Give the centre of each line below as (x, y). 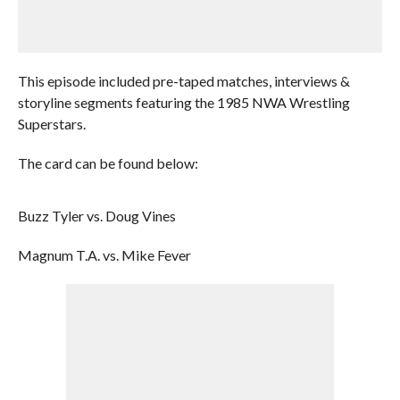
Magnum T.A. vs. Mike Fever (104, 255)
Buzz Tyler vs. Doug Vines (96, 216)
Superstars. (51, 124)
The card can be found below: (108, 163)
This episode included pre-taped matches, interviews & (183, 81)
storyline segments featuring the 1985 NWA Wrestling (183, 102)
